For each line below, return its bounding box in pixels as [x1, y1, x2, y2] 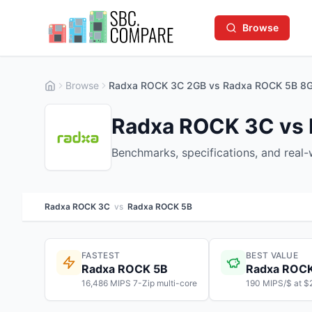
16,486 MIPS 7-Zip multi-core [81, 278, 197, 288]
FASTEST [81, 250, 120, 260]
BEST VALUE [246, 250, 298, 260]
